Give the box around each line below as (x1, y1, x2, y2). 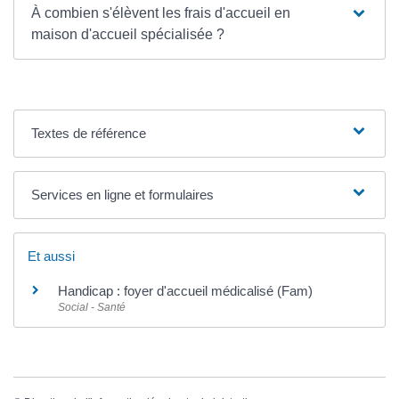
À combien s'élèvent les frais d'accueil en (31, 4, 291, 20)
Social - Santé (58, 300, 126, 313)
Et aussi (28, 248, 75, 264)
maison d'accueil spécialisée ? (31, 26, 225, 42)
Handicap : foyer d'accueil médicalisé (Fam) (58, 282, 313, 298)
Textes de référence (31, 125, 147, 141)
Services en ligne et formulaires (31, 186, 215, 202)
